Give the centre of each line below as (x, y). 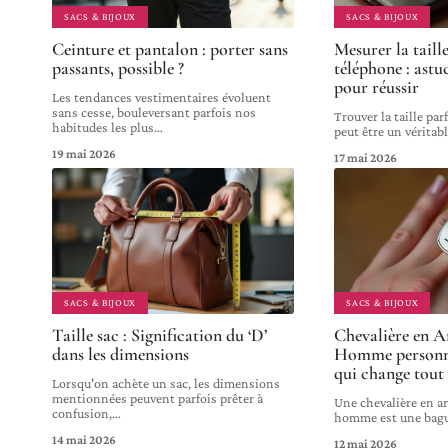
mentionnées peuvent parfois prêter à (157, 397)
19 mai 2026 (84, 154)
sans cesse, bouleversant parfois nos (154, 112)
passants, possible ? (118, 68)
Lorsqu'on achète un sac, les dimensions (166, 382)
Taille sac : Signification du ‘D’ (159, 334)
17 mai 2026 (366, 158)
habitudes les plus (103, 127)
